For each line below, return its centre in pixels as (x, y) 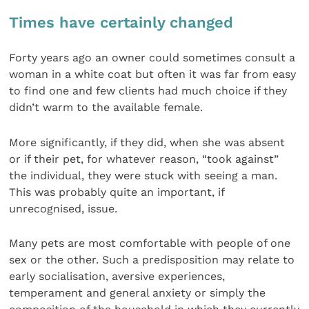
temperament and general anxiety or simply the (138, 293)
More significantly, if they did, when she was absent (147, 142)
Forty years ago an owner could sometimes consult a (152, 58)
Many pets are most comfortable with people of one (150, 243)
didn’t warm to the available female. (106, 108)
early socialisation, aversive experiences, (117, 277)
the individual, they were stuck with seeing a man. (143, 175)
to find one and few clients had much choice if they (148, 91)
